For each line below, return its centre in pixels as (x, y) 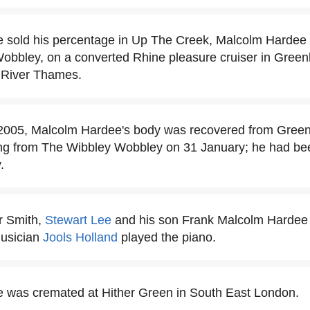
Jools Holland (80, 237)
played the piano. (167, 237)
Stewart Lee (78, 220)
